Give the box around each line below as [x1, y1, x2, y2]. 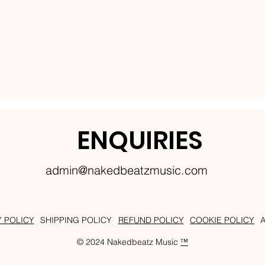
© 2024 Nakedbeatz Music [77, 237, 180, 248]
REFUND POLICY [118, 215, 184, 226]
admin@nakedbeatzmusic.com [45, 162, 208, 177]
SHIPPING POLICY [40, 215, 112, 226]
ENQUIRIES [76, 122, 203, 158]
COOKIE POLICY [189, 215, 254, 226]
